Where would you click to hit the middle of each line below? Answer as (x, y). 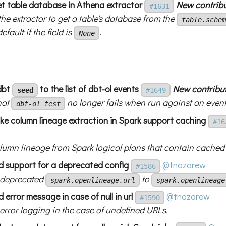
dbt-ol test (38, 104)
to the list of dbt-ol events (89, 89)
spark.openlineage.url (93, 180)
